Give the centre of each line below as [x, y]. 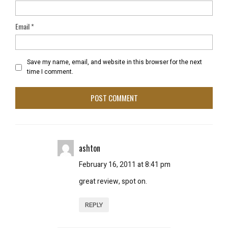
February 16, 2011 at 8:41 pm [125, 165]
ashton [90, 148]
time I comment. [50, 72]
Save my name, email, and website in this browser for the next [115, 62]
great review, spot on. [113, 181]
